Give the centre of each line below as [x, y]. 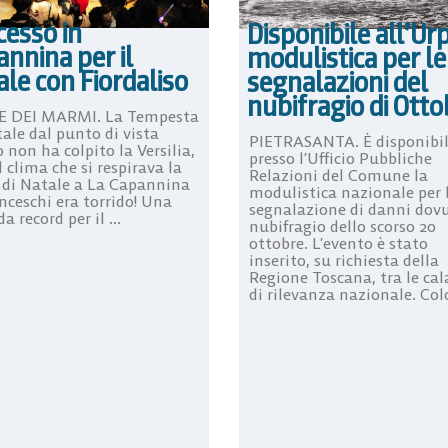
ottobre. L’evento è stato [338, 242]
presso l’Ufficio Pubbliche [340, 157]
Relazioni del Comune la [338, 174]
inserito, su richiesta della [344, 259]
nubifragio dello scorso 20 [342, 225]
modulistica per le [346, 57]
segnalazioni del [337, 81]
